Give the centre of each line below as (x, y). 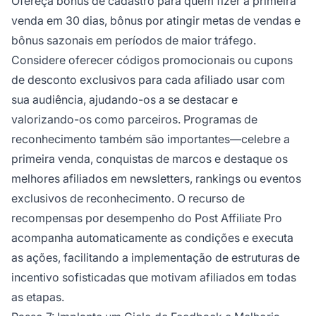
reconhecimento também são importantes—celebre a (151, 139)
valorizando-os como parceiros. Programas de (134, 120)
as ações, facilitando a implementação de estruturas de (156, 258)
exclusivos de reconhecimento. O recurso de (128, 199)
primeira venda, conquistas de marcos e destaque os (150, 159)
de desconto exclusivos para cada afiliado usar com (148, 80)
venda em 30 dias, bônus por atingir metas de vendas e (156, 21)
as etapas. (38, 297)
